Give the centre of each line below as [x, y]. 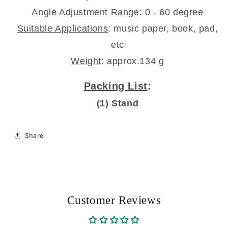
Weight [86, 61]
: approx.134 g [133, 61]
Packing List [116, 86]
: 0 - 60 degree [171, 12]
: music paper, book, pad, [163, 28]
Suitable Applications [63, 28]
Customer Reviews [114, 200]
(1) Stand [118, 103]
